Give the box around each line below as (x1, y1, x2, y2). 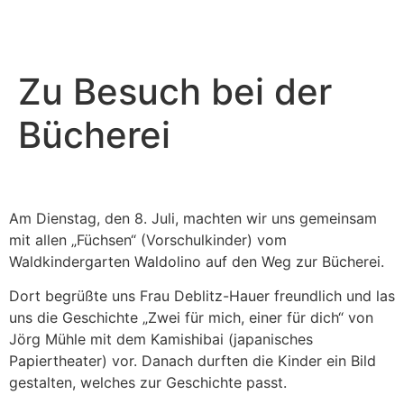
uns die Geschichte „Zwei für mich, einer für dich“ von (9, 308, 373, 327)
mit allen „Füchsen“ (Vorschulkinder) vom (9, 231, 287, 249)
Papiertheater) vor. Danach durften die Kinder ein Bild (9, 352, 376, 371)
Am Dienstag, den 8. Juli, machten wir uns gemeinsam (9, 209, 377, 227)
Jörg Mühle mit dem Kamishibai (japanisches (9, 330, 313, 349)
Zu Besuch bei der (18, 69, 332, 114)
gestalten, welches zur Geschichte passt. (9, 373, 291, 392)
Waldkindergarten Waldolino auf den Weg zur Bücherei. (9, 252, 384, 271)
